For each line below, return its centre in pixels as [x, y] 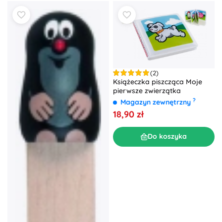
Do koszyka [167, 137]
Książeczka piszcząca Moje [158, 82]
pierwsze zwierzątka [147, 90]
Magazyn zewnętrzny [157, 102]
